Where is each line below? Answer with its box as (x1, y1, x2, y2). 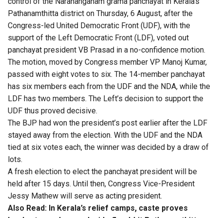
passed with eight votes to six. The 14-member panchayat (8, 70, 205, 79)
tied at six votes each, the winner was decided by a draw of (8, 143, 209, 152)
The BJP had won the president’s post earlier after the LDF (8, 118, 207, 128)
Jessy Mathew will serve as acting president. (8, 191, 162, 201)
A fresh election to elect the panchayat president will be (8, 167, 197, 177)
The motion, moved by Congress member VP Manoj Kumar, (8, 57, 207, 67)
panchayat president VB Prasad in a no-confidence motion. (8, 45, 205, 55)
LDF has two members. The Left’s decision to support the (8, 94, 203, 104)
